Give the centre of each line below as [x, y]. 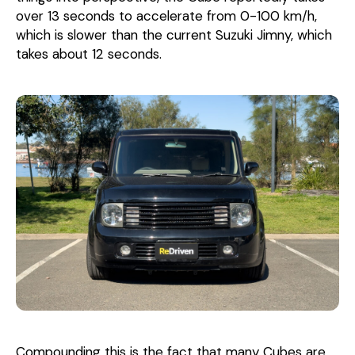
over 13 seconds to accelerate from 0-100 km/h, [166, 15]
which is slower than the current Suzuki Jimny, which [174, 34]
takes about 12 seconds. [89, 53]
